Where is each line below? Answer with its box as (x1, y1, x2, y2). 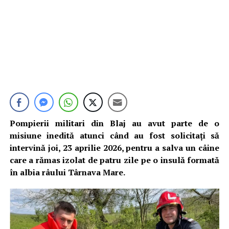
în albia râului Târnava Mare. (9, 167, 125, 178)
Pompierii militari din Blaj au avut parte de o (9, 118, 220, 129)
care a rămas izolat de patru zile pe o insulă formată (9, 154, 220, 166)
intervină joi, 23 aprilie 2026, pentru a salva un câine (9, 142, 220, 153)
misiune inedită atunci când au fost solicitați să (9, 130, 220, 141)
